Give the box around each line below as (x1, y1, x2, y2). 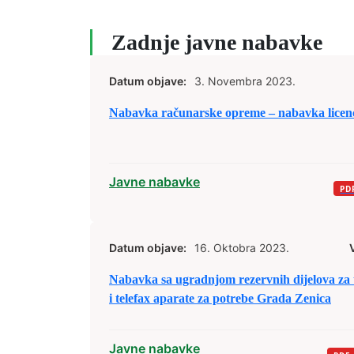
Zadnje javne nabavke (111, 30, 322, 55)
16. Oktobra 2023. (194, 241, 289, 255)
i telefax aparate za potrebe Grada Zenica (109, 292, 331, 306)
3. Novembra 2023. (194, 74, 296, 88)
